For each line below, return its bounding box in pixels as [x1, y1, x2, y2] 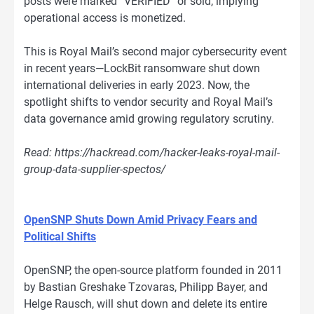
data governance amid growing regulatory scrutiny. [24, 111, 274, 125]
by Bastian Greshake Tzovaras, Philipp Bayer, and [24, 280, 268, 294]
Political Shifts [24, 230, 96, 244]
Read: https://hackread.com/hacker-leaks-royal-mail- [24, 146, 280, 160]
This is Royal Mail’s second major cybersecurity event [24, 44, 287, 58]
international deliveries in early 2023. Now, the [24, 78, 250, 92]
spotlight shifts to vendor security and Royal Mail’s [24, 95, 273, 109]
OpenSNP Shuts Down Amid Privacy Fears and [24, 213, 257, 227]
